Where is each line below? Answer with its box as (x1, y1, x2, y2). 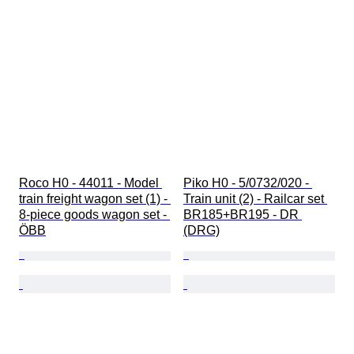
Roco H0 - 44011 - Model (19, 176, 162, 190)
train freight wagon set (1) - (19, 192, 171, 206)
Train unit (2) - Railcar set (183, 192, 327, 206)
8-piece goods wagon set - (19, 208, 170, 222)
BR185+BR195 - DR (183, 208, 302, 222)
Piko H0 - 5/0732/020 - (183, 176, 312, 190)
